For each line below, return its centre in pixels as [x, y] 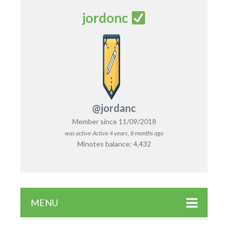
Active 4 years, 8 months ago [128, 133]
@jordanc [114, 108]
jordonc [106, 18]
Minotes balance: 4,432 [114, 144]
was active [78, 133]
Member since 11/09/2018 [114, 121]
